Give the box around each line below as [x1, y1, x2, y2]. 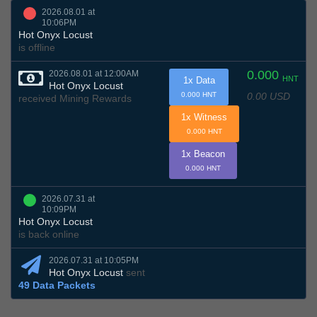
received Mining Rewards [18, 93, 132, 105]
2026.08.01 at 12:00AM [49, 69, 139, 79]
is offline [18, 42, 55, 54]
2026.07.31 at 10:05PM [49, 255, 139, 266]
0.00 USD [247, 90, 290, 102]
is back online [18, 229, 79, 241]
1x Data [183, 75, 215, 86]
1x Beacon [181, 149, 225, 160]
